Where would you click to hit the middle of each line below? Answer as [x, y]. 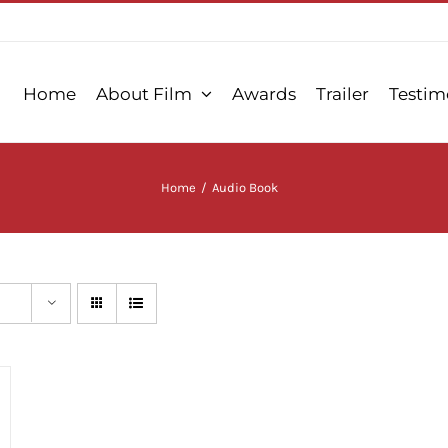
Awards [263, 94]
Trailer [342, 94]
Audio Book [245, 187]
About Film [143, 94]
